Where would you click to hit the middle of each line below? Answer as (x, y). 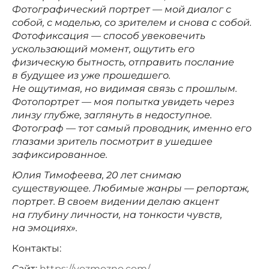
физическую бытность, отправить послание (123, 62)
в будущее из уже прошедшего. (91, 75)
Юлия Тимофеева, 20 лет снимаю (97, 175)
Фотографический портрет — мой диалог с (122, 9)
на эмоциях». (45, 228)
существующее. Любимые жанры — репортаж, (131, 188)
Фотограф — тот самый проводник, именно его (132, 128)
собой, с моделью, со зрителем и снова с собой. (132, 22)
